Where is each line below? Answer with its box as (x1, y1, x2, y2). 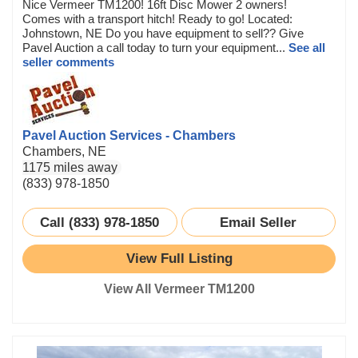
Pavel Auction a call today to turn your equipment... (22, 40, 288, 54)
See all (288, 40, 325, 54)
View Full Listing (125, 250, 233, 266)
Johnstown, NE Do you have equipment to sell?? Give (22, 26, 304, 40)
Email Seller (220, 213, 297, 230)
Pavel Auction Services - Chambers (22, 128, 236, 142)
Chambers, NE (22, 144, 106, 158)
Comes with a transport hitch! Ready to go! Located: (22, 11, 292, 26)
